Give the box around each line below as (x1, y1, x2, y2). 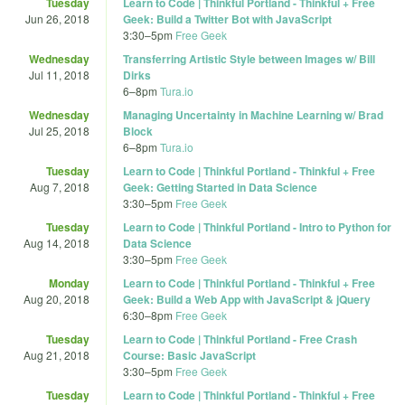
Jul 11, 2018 (29, 66, 89, 82)
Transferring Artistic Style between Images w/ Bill (123, 50, 375, 67)
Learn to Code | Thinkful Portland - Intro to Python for (123, 218, 391, 235)
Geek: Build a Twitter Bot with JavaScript (123, 10, 332, 27)
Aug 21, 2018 (24, 346, 89, 363)
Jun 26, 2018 (25, 10, 89, 26)
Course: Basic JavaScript (123, 346, 256, 363)
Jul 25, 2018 (29, 122, 89, 138)
